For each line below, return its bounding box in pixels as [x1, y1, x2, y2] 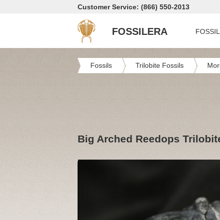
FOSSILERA [112, 26, 167, 37]
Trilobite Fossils [136, 61, 184, 69]
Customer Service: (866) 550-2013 [78, 3, 190, 11]
